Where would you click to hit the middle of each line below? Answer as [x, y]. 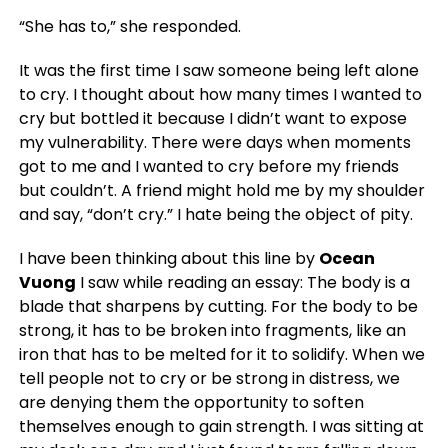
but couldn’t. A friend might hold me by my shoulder [221, 190]
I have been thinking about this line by [168, 258]
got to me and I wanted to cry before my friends [208, 166]
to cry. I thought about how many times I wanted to [220, 94]
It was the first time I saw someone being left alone [218, 70]
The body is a [358, 282]
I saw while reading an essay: [191, 282]
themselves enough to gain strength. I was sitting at [221, 426]
